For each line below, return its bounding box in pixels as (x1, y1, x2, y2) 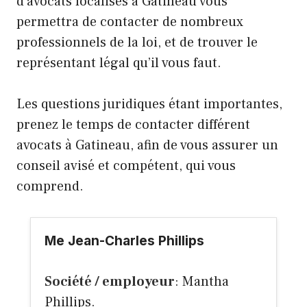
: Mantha (175, 273, 229, 291)
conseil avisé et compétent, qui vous (16, 157, 236, 175)
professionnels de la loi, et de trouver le (16, 34, 258, 52)
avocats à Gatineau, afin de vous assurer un (16, 136, 278, 155)
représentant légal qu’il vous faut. (16, 54, 221, 73)
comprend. (16, 177, 84, 196)
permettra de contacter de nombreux (16, 13, 243, 32)
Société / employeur (45, 273, 175, 291)
